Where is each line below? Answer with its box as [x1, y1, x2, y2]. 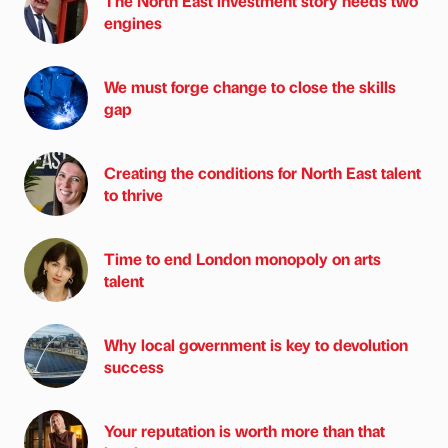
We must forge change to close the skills [104, 75, 396, 97]
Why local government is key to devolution [104, 333, 408, 355]
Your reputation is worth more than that [104, 419, 385, 441]
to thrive [104, 183, 163, 205]
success [104, 355, 164, 377]
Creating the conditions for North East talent [104, 161, 421, 183]
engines [104, 11, 162, 33]
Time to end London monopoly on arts [104, 247, 381, 269]
